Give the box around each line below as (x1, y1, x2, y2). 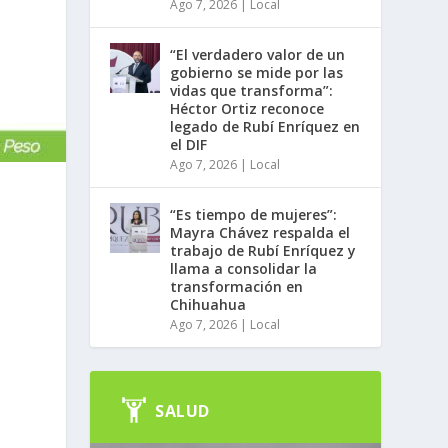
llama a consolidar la (170, 258, 318, 278)
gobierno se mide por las (170, 62, 344, 82)
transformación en (170, 276, 304, 296)
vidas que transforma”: (170, 80, 334, 100)
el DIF (170, 134, 208, 154)
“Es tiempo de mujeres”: (170, 204, 338, 224)
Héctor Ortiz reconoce (170, 98, 325, 118)
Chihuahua (170, 294, 247, 314)
